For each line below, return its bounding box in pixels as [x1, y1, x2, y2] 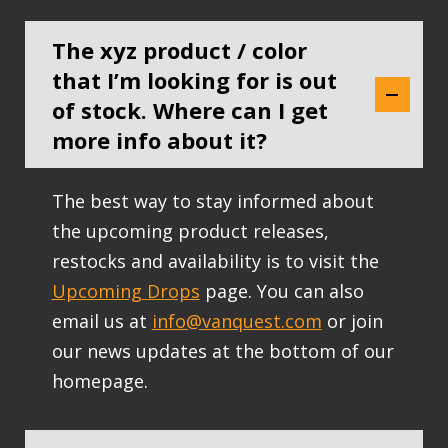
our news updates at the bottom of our [51, 338, 394, 363]
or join [321, 308, 383, 333]
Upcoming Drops [51, 278, 200, 303]
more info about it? [51, 124, 267, 155]
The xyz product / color [51, 34, 307, 65]
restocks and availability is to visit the [51, 248, 379, 273]
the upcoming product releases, [51, 218, 329, 243]
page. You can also [199, 278, 364, 303]
